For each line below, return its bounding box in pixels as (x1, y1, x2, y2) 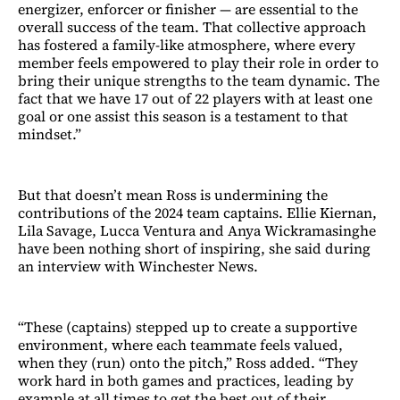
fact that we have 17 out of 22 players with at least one (18, 88, 372, 109)
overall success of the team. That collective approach (18, 17, 366, 37)
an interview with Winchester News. (18, 256, 258, 277)
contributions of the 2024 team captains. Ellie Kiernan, (18, 203, 377, 223)
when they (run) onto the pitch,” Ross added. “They (18, 353, 358, 373)
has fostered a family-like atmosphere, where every (18, 35, 355, 55)
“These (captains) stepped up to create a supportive (18, 317, 357, 337)
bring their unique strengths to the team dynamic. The (18, 71, 379, 91)
